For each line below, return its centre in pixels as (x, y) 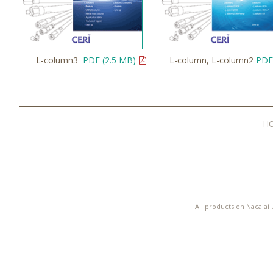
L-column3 (58, 60)
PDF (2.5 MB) (109, 60)
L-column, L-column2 (213, 60)
